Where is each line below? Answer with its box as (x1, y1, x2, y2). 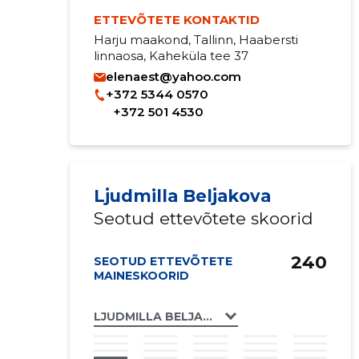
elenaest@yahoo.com (105, 69, 241, 84)
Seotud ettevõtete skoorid (93, 208, 313, 228)
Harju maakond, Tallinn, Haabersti (93, 32, 298, 47)
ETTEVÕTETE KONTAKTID (93, 12, 260, 27)
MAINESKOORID (93, 268, 189, 283)
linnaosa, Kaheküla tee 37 (93, 48, 248, 63)
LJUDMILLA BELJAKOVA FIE (93, 309, 257, 324)
